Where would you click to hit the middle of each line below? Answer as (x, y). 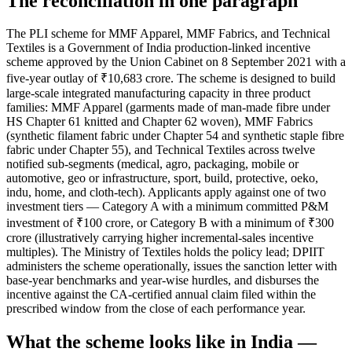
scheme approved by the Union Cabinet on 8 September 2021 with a (176, 62)
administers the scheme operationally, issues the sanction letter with (172, 266)
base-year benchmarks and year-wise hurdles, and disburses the (163, 280)
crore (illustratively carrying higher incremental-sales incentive (160, 238)
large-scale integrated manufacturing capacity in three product (158, 93)
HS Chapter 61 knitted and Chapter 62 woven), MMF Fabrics (159, 122)
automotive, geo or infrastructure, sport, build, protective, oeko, (162, 178)
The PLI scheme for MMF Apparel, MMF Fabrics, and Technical (168, 34)
